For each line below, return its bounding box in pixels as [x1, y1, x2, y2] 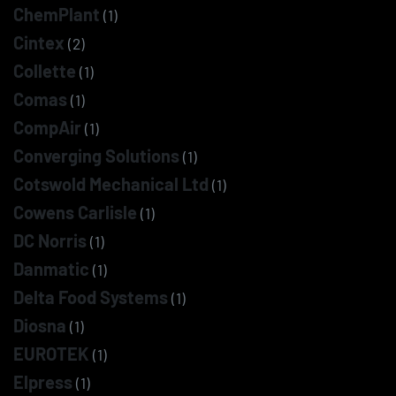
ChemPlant [13, 4, 100, 25]
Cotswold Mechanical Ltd [13, 173, 209, 194]
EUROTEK [13, 343, 89, 364]
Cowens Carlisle [13, 202, 137, 223]
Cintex [13, 32, 65, 53]
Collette [13, 60, 76, 81]
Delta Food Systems [13, 286, 168, 308]
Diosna [13, 315, 66, 336]
